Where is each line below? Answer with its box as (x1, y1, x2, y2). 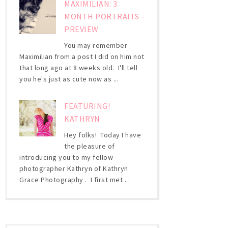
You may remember (64, 40, 128, 50)
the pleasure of (64, 141, 115, 151)
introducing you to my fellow (19, 153, 113, 162)
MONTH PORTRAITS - (64, 11, 145, 21)
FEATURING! (64, 100, 110, 111)
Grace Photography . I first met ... (19, 175, 130, 185)
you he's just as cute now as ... (19, 74, 119, 83)
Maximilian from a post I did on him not (19, 51, 145, 61)
